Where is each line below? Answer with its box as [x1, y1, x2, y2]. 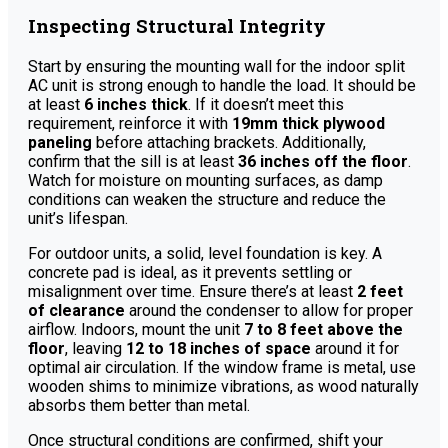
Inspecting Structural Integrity [28, 13, 326, 39]
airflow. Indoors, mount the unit [28, 319, 244, 339]
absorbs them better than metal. [28, 395, 250, 415]
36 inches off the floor [238, 151, 408, 171]
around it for [311, 338, 399, 358]
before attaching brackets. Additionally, [92, 132, 366, 152]
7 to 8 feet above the [244, 319, 403, 339]
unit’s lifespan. [28, 208, 128, 228]
